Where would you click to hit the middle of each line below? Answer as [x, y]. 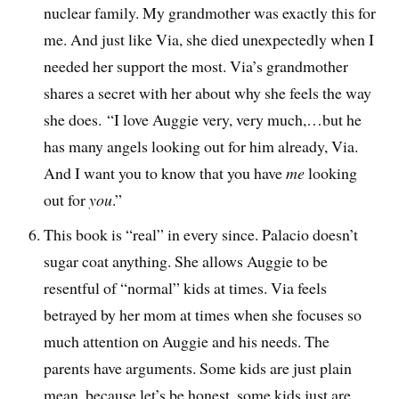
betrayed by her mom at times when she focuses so [203, 314]
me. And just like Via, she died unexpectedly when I [209, 39]
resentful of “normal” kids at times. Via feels [186, 287]
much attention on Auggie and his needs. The [187, 341]
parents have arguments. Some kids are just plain [198, 367]
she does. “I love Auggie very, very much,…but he [203, 119]
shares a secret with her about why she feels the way [208, 92]
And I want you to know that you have [165, 172]
